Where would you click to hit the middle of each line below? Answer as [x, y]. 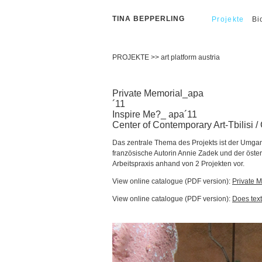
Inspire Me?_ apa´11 [155, 114]
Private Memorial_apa [158, 93]
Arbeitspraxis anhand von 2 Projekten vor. [178, 163]
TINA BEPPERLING [149, 19]
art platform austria [190, 57]
